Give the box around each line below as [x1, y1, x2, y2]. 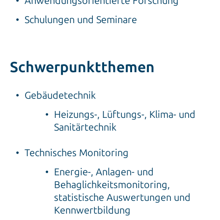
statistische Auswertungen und [54, 192, 191, 204]
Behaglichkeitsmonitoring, [54, 179, 170, 191]
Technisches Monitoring [25, 147, 129, 159]
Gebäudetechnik [25, 89, 96, 102]
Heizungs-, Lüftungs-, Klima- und [54, 109, 195, 121]
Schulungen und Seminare [25, 13, 137, 26]
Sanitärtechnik [54, 121, 116, 134]
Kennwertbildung [54, 204, 131, 217]
